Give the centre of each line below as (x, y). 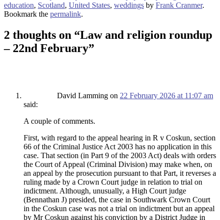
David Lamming (82, 96)
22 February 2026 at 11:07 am (166, 96)
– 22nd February (46, 48)
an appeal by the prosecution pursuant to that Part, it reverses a (120, 173)
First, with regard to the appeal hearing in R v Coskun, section (120, 138)
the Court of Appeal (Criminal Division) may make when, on (118, 165)
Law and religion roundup (146, 35)
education (19, 5)
